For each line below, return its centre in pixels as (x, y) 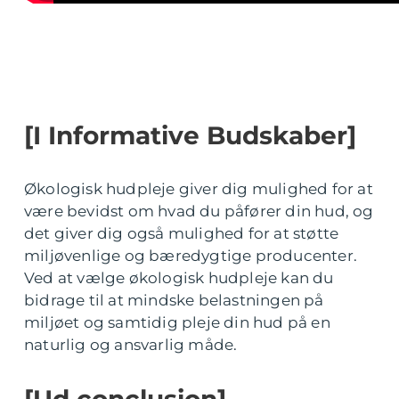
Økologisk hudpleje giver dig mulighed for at (199, 189)
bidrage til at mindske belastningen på (174, 301)
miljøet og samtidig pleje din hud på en (177, 323)
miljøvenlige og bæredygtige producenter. (191, 256)
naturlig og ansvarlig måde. (131, 345)
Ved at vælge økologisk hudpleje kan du (179, 278)
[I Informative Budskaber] (190, 136)
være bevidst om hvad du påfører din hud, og (199, 212)
